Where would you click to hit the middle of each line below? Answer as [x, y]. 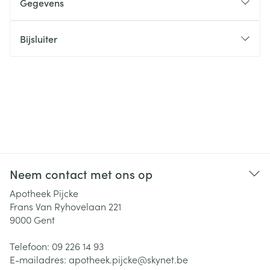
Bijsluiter [39, 39]
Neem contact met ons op [81, 174]
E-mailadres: [39, 259]
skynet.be [168, 259]
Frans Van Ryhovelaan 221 [65, 206]
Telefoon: [31, 246]
